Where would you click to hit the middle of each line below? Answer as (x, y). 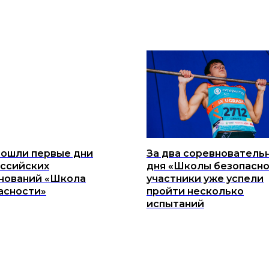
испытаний (175, 204)
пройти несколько (195, 191)
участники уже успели (205, 178)
